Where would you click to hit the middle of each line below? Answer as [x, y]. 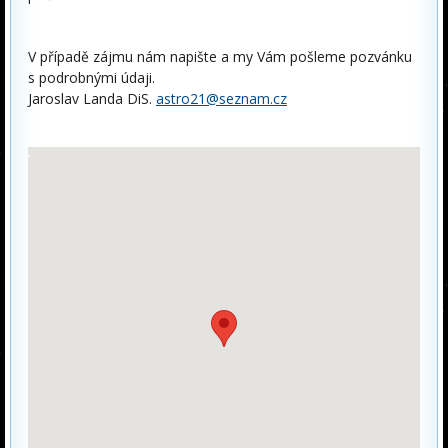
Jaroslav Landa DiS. [92, 98]
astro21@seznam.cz [221, 98]
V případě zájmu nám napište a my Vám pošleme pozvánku [220, 56]
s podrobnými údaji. [91, 77]
